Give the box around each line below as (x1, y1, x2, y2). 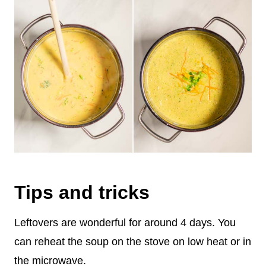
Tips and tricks (14, 181, 150, 203)
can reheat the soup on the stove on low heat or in (14, 235, 251, 248)
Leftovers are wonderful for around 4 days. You (14, 216, 236, 229)
